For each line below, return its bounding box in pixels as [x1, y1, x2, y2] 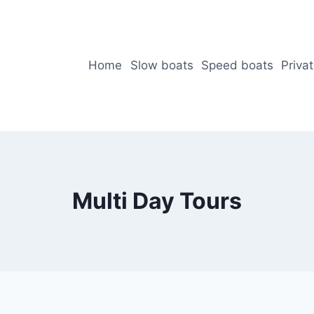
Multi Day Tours [72, 187, 242, 215]
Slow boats [130, 58, 193, 73]
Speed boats [201, 58, 274, 73]
